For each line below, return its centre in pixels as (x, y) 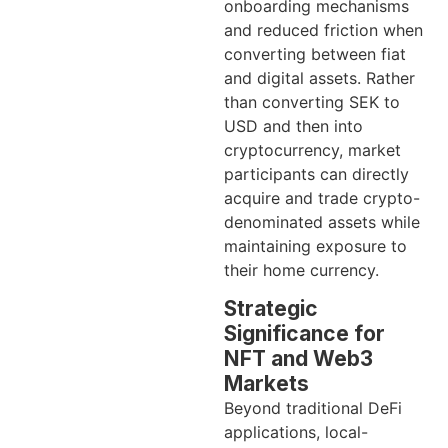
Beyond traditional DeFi (313, 408)
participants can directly (316, 173)
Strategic (271, 309)
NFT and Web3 (298, 359)
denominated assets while (322, 221)
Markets (266, 384)
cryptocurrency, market (312, 149)
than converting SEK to (312, 101)
